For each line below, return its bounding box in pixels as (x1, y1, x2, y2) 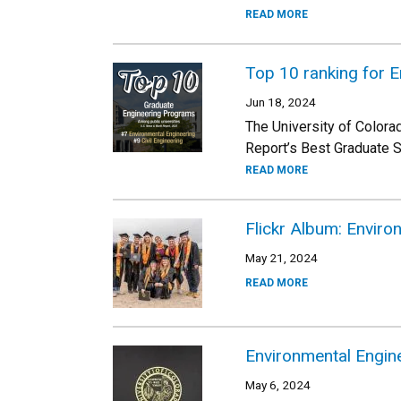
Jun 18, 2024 (245, 95, 316, 109)
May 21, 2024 (245, 251, 318, 265)
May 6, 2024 (245, 378, 311, 392)
